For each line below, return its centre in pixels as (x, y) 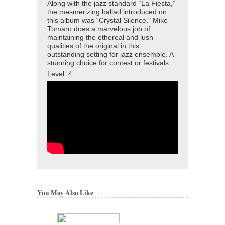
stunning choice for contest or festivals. (109, 63)
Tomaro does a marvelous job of (99, 29)
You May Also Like (65, 193)
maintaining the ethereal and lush (100, 38)
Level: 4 (60, 74)
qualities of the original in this (93, 46)
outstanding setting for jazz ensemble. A (110, 55)
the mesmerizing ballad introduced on (107, 12)
